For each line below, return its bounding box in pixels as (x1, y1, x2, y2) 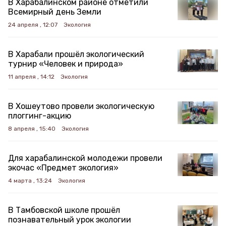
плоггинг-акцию (8, 111, 71, 121)
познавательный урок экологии (8, 215, 131, 224)
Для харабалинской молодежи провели (8, 153, 162, 163)
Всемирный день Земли (8, 7, 101, 17)
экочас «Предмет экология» (8, 163, 119, 173)
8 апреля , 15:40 (8, 125, 55, 132)
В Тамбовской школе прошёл (8, 205, 120, 215)
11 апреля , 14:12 (8, 73, 54, 80)
